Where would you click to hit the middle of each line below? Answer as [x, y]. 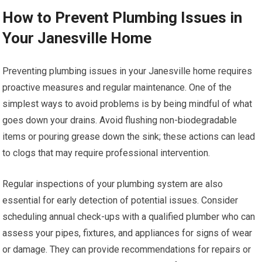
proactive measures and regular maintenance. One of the [117, 88]
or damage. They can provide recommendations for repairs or [127, 250]
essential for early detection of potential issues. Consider [120, 201]
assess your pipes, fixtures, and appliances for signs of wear [127, 233]
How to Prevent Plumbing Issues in [123, 18]
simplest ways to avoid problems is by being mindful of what [127, 104]
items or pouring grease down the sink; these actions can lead [129, 137]
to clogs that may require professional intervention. [106, 153]
